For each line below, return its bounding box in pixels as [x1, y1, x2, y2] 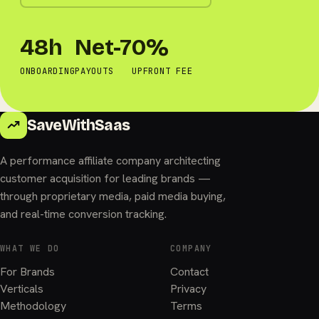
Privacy [170, 281, 206, 296]
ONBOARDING [20, 66, 75, 77]
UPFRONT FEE [132, 66, 193, 77]
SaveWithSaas [27, 115, 130, 135]
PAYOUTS [75, 66, 114, 77]
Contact [170, 264, 209, 279]
